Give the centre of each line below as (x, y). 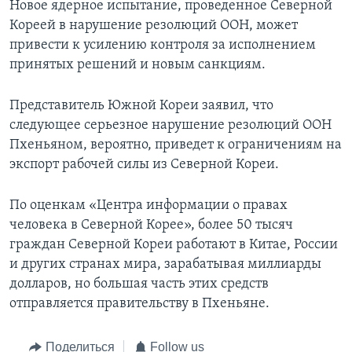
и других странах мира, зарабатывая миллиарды (165, 265)
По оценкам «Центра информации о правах (148, 206)
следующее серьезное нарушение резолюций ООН (170, 126)
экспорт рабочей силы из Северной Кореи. (144, 165)
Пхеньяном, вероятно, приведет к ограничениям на (176, 145)
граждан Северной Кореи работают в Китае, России (174, 245)
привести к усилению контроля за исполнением (163, 46)
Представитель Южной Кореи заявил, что (141, 106)
